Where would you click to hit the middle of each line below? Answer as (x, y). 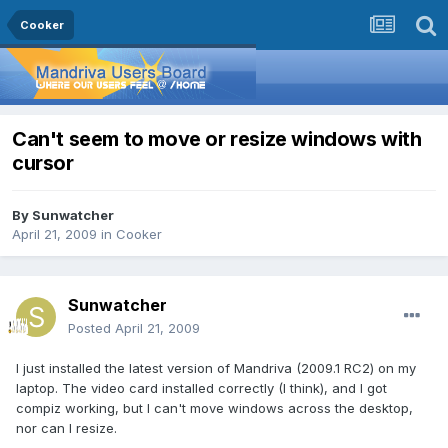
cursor (43, 163)
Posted (91, 328)
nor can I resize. (66, 428)
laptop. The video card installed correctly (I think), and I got (201, 388)
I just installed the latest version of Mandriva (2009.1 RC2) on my (216, 368)
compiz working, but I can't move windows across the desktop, (214, 408)
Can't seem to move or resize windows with (217, 139)
